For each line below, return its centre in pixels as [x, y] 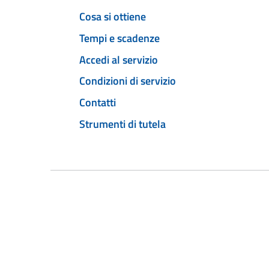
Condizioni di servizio [128, 81]
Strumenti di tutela [122, 124]
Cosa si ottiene [113, 17]
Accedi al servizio [119, 59]
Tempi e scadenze [119, 38]
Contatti [98, 103]
